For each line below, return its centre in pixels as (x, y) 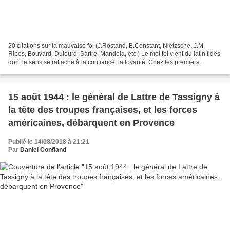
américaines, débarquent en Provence (91, 122)
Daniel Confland (43, 150)
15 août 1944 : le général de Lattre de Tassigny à (114, 97)
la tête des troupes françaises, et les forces (103, 110)
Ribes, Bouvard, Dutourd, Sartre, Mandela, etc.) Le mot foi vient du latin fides (114, 54)
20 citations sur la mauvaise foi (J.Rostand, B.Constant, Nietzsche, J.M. (107, 45)
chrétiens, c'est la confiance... (49, 70)
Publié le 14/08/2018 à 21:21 (49, 141)
